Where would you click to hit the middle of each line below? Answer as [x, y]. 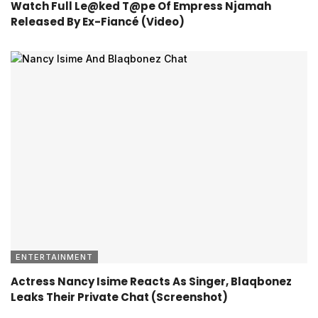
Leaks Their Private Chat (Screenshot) [119, 297]
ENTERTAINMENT [54, 257]
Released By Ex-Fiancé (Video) [98, 22]
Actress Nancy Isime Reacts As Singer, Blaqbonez [151, 281]
